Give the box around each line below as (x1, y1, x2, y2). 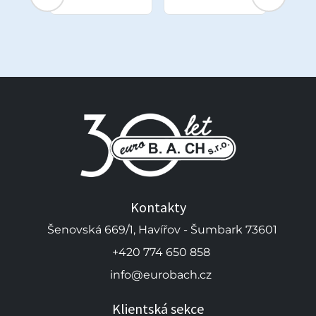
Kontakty (130, 197, 186, 216)
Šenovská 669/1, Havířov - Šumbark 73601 (47, 222, 277, 236)
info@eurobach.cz (110, 267, 212, 281)
